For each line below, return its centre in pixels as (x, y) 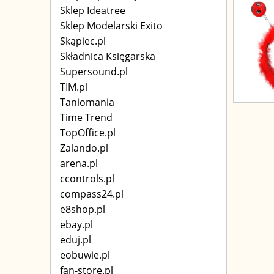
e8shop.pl (83, 209)
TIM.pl (74, 87)
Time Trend (86, 117)
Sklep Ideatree (93, 10)
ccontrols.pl (87, 179)
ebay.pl (76, 224)
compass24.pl (92, 194)
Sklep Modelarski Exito (111, 26)
